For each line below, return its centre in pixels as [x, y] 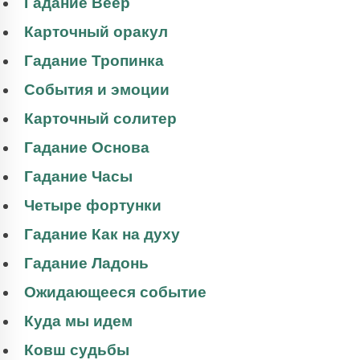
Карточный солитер [100, 119]
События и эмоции [97, 90]
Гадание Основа [87, 148]
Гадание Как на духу [102, 235]
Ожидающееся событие [115, 292]
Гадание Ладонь [86, 264]
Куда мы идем [78, 321]
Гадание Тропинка [94, 61]
